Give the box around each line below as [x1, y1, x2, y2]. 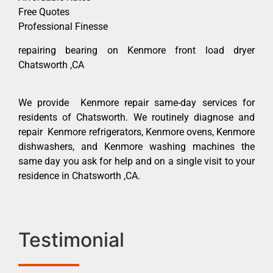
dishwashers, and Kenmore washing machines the [18, 140, 255, 152]
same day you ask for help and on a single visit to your [18, 155, 255, 167]
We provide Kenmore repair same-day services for [18, 96, 255, 108]
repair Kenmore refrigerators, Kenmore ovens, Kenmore [18, 126, 255, 138]
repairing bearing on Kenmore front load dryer [18, 44, 255, 56]
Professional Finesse [18, 21, 108, 33]
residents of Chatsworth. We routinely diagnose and [18, 111, 255, 123]
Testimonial [18, 228, 124, 252]
